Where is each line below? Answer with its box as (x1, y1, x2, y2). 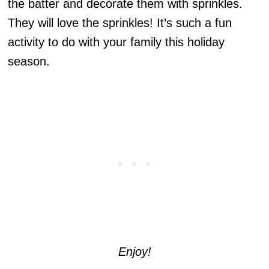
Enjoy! (118, 244, 151, 258)
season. (8, 54, 50, 68)
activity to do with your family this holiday (8, 35, 225, 49)
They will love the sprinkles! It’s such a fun (8, 16, 232, 29)
